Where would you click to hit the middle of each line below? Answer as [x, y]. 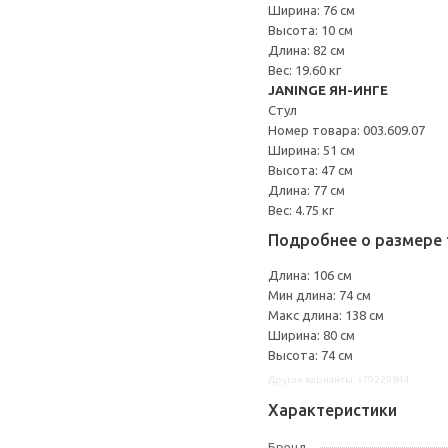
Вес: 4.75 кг [301, 210]
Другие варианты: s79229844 [339, 379]
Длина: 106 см [310, 275]
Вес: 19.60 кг [304, 70]
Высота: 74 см [310, 355]
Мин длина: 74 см [319, 295]
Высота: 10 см [310, 30]
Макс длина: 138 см [326, 315]
